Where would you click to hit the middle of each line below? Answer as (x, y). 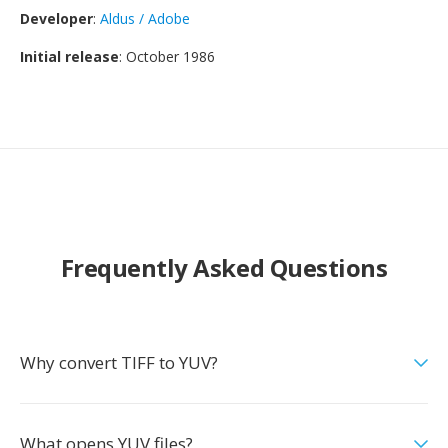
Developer (56, 18)
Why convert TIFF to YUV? (119, 362)
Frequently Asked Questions (224, 267)
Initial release (69, 56)
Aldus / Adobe (145, 18)
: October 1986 (167, 56)
